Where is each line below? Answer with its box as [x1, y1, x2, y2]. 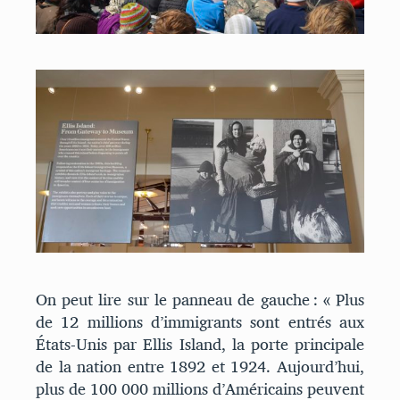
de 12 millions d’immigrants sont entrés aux [36, 306, 364, 337]
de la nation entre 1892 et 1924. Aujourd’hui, [36, 351, 364, 381]
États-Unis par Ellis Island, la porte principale [36, 329, 364, 359]
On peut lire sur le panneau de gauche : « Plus [36, 284, 364, 314]
